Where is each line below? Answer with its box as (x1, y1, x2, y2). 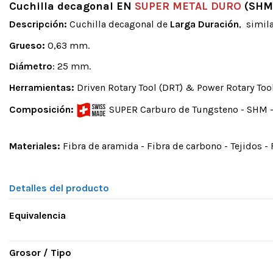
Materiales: (9, 140, 60, 152)
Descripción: (9, 18, 67, 30)
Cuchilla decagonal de (67, 18, 170, 30)
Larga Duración (170, 18, 239, 30)
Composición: (9, 103, 74, 115)
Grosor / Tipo (9, 247, 71, 259)
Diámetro (9, 60, 52, 73)
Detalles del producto (9, 182, 109, 194)
